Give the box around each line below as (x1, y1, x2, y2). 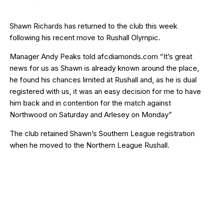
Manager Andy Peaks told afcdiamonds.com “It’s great (10, 51, 192, 61)
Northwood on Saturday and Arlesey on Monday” (10, 109, 172, 119)
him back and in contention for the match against (10, 98, 171, 108)
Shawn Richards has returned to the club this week (10, 21, 177, 31)
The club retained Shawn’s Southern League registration (10, 128, 195, 138)
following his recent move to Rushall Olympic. (10, 32, 160, 42)
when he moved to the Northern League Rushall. (10, 140, 170, 150)
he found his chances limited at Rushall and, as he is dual (10, 75, 197, 84)
